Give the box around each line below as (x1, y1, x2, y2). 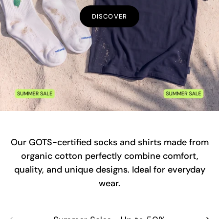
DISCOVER (92, 12, 127, 21)
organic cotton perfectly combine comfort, (21, 150, 198, 162)
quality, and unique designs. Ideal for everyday (14, 163, 205, 175)
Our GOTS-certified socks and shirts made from (10, 136, 209, 148)
